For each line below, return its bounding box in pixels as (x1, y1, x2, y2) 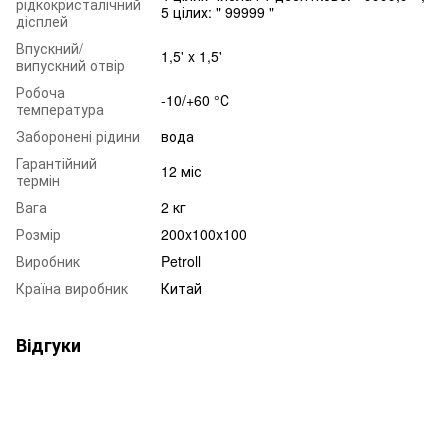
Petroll (161, 250, 201, 271)
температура (16, 98, 104, 119)
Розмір (16, 223, 61, 244)
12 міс (161, 160, 202, 181)
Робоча (16, 81, 65, 102)
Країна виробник (16, 277, 128, 298)
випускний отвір (16, 54, 125, 75)
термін (16, 169, 60, 190)
